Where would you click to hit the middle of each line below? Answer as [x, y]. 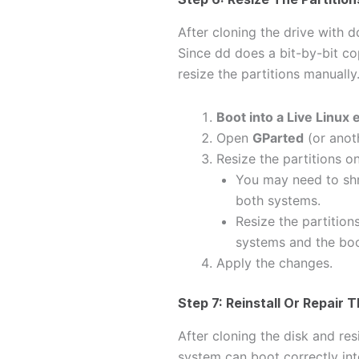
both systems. [278, 200]
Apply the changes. [274, 262]
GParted [278, 137]
